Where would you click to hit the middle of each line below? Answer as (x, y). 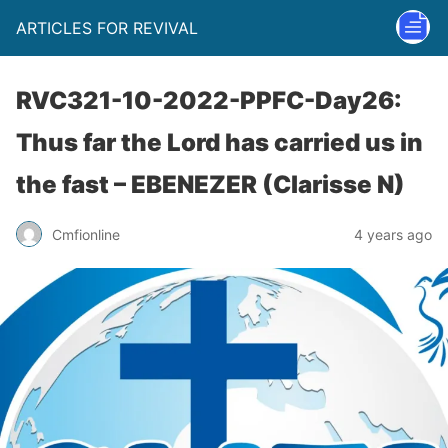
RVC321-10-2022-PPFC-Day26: (209, 100)
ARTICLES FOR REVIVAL (107, 28)
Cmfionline (86, 234)
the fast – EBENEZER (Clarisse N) (210, 184)
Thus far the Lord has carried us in (219, 142)
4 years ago (393, 234)
